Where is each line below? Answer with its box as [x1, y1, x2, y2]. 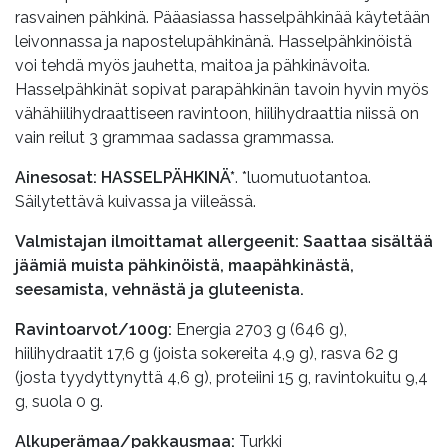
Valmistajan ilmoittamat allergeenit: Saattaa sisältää [15, 231, 433, 251]
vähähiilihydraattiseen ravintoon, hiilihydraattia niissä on [15, 103, 419, 123]
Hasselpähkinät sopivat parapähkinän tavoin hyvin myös [15, 79, 429, 99]
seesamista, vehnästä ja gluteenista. [15, 279, 304, 299]
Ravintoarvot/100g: [15, 319, 172, 339]
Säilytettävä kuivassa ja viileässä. [15, 191, 256, 211]
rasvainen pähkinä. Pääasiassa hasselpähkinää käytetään [15, 7, 430, 27]
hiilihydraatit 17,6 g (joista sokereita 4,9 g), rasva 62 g [15, 343, 398, 363]
